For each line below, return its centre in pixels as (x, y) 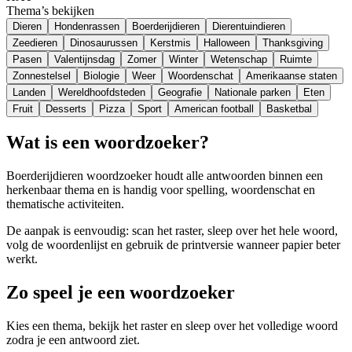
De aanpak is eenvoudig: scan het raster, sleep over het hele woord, (172, 231)
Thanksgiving (293, 42)
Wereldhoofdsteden (102, 92)
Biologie (101, 75)
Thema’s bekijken (50, 10)
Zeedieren (35, 42)
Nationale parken (253, 92)
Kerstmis (170, 42)
